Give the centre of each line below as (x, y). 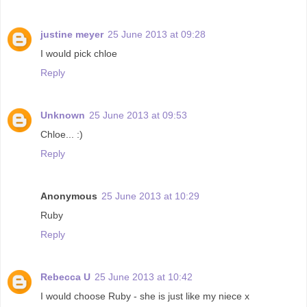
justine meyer (72, 35)
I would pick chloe (79, 54)
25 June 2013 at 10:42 (144, 277)
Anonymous (69, 196)
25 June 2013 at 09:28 (157, 35)
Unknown (63, 115)
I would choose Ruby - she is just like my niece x (145, 296)
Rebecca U (65, 277)
